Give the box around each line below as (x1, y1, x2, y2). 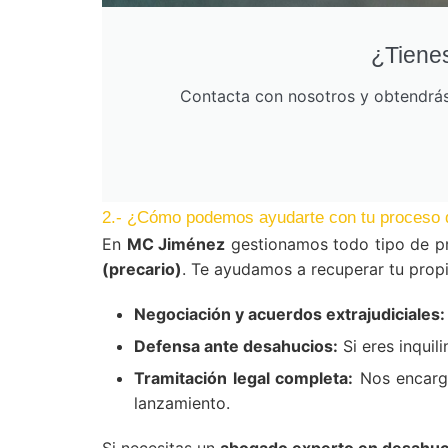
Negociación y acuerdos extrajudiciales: (134, 304, 445, 324)
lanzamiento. (134, 393, 230, 413)
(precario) (102, 259, 182, 279)
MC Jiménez (126, 234, 225, 254)
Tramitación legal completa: (134, 368, 354, 388)
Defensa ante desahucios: (134, 336, 338, 356)
